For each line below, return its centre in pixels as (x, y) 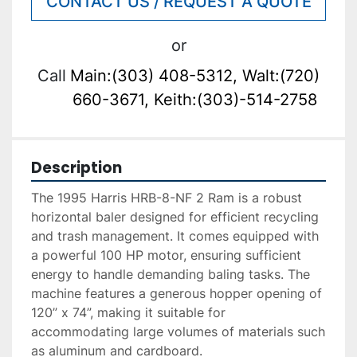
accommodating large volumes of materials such (178, 332)
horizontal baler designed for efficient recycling (175, 217)
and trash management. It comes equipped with (175, 236)
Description (76, 168)
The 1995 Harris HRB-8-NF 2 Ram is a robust (167, 198)
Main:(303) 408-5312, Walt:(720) (194, 76)
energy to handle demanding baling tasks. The (171, 275)
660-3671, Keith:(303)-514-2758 (194, 100)
